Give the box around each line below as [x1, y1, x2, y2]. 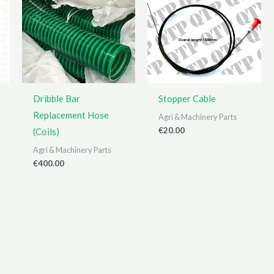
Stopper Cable [158, 93, 217, 105]
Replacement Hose [32, 109, 109, 121]
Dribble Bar [32, 93, 80, 105]
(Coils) [32, 126, 59, 138]
